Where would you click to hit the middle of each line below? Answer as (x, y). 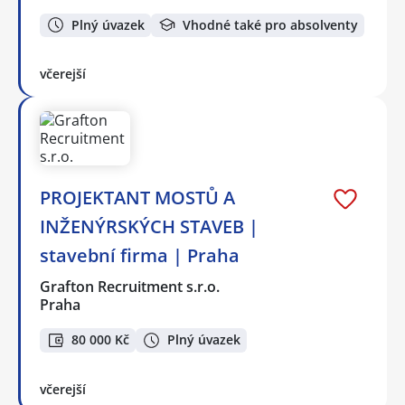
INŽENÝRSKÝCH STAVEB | (149, 227)
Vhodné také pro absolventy (270, 24)
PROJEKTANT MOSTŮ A (137, 198)
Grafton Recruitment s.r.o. (131, 287)
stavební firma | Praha (140, 256)
